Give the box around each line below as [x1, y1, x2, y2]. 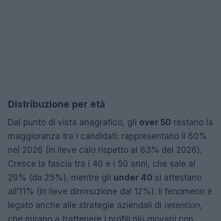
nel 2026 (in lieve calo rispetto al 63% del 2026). [8, 145, 202, 155]
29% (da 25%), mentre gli [8, 173, 113, 183]
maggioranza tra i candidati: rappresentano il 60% [8, 131, 207, 141]
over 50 [139, 117, 171, 127]
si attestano [152, 173, 202, 183]
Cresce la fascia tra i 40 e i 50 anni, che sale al [8, 159, 195, 169]
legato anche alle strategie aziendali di [8, 200, 164, 210]
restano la [171, 117, 213, 127]
